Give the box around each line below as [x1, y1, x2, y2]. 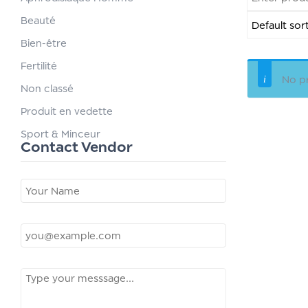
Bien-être [21, 37, 67, 49]
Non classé [21, 82, 74, 94]
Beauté [21, 14, 56, 26]
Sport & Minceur [21, 128, 100, 140]
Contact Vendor [21, 138, 133, 155]
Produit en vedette [21, 105, 113, 117]
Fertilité [21, 60, 57, 71]
